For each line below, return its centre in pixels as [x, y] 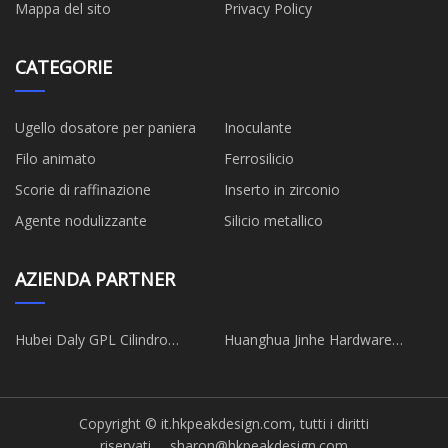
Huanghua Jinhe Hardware [259, 340]
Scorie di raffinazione [83, 190]
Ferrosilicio [259, 159]
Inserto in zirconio [282, 190]
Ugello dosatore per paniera [105, 128]
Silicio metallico [273, 221]
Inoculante [258, 128]
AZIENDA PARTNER [95, 279]
